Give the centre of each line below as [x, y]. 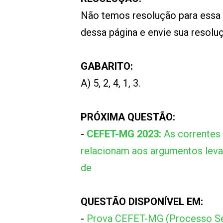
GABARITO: [107, 66]
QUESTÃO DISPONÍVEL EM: [142, 202]
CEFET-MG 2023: [125, 134]
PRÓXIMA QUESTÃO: [128, 117]
